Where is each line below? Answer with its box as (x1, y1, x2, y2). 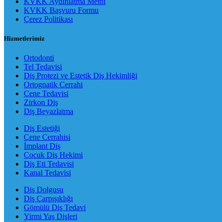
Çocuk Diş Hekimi (24, 151, 83, 160)
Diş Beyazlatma (24, 107, 73, 116)
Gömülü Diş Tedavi (24, 203, 86, 212)
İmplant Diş (24, 142, 60, 151)
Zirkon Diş (24, 98, 58, 107)
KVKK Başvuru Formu (24, 6, 99, 15)
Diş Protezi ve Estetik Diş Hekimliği (24, 71, 137, 80)
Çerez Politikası (24, 15, 73, 24)
